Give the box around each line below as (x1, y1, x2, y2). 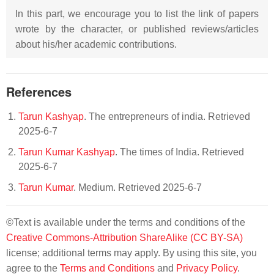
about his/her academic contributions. (15, 39, 177, 50)
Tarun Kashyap (18, 111, 84, 122)
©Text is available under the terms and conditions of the (6, 217, 245, 228)
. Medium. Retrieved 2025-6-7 (73, 182, 202, 193)
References (6, 83, 72, 100)
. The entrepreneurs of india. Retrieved (84, 111, 250, 122)
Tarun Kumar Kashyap (18, 147, 115, 157)
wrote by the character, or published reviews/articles (15, 24, 259, 34)
